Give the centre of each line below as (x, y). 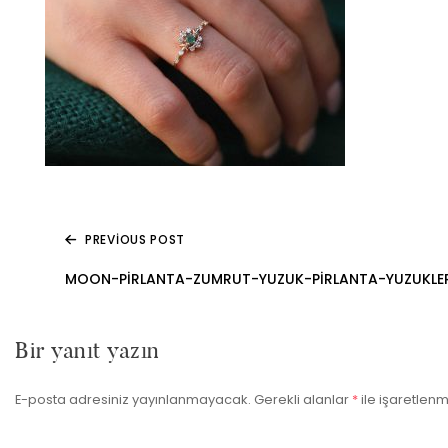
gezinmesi (80, 302)
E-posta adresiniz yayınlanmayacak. (133, 399)
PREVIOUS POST (135, 240)
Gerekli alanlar (303, 399)
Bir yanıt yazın (87, 350)
